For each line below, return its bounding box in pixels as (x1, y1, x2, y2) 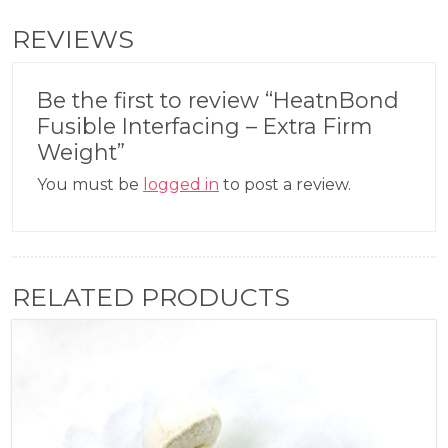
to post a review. (219, 174, 351, 194)
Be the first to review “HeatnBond (37, 86, 399, 113)
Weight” (37, 138, 125, 165)
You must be (37, 174, 143, 194)
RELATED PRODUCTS (12, 281, 290, 312)
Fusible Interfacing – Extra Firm (37, 112, 372, 139)
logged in (143, 174, 219, 194)
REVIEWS (12, 23, 134, 54)
